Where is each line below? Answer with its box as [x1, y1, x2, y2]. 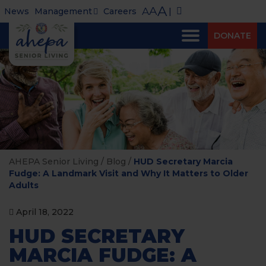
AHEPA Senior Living [9, 156, 99, 167]
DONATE [214, 30, 251, 41]
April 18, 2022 [14, 207, 74, 217]
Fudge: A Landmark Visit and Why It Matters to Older [9, 168, 248, 179]
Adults [9, 180, 39, 191]
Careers [103, 6, 137, 17]
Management [34, 6, 92, 17]
